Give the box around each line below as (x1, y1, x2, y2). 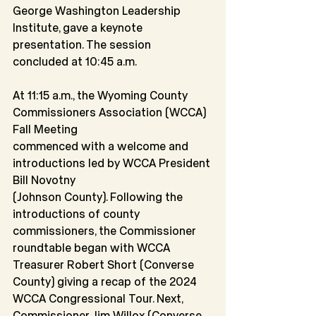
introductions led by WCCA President (13, 156, 213, 170)
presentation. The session (13, 37, 151, 51)
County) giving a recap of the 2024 (13, 274, 200, 288)
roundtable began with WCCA (13, 241, 173, 255)
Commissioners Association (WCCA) (13, 105, 209, 119)
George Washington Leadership (13, 4, 183, 18)
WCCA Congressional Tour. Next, (13, 291, 186, 305)
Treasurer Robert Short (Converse (13, 257, 197, 272)
